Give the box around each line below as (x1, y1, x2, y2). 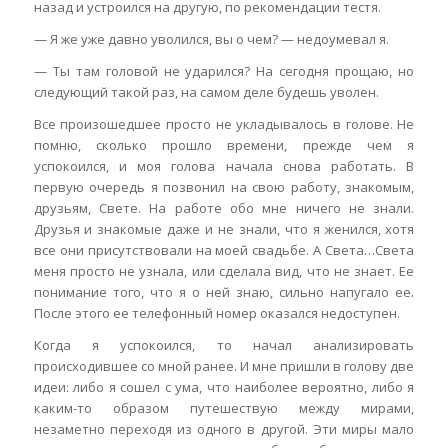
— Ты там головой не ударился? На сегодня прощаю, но (33, 62, 415, 81)
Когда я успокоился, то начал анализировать (33, 336, 415, 355)
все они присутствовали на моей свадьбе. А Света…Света (33, 241, 415, 260)
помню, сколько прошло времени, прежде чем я (33, 136, 415, 155)
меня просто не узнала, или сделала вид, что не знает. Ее (33, 262, 415, 281)
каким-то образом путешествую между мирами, (33, 399, 415, 418)
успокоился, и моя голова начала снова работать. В (33, 157, 415, 176)
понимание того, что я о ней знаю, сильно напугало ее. (33, 283, 415, 302)
